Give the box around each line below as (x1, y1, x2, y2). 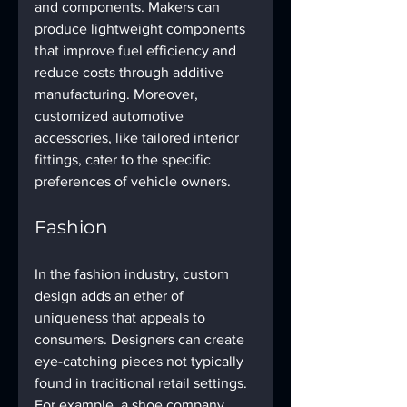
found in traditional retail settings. (35, 374, 251, 391)
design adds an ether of (35, 287, 187, 303)
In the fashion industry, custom (35, 265, 233, 282)
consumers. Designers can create (35, 331, 248, 347)
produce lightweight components (35, 20, 249, 36)
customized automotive (35, 107, 187, 124)
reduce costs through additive (35, 64, 227, 80)
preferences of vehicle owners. (35, 173, 231, 189)
